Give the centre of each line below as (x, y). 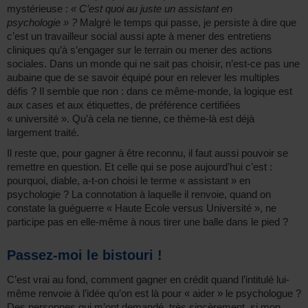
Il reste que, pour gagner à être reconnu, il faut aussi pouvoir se (147, 153)
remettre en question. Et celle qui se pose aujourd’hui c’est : (140, 166)
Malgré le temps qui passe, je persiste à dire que (187, 22)
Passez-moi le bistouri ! (85, 255)
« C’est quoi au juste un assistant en (152, 8)
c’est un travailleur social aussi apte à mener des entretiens (139, 36)
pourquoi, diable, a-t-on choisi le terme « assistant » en (129, 180)
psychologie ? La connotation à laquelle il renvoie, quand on (139, 194)
